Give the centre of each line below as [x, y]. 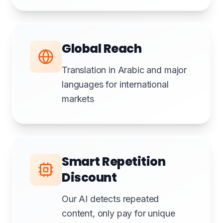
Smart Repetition [114, 162]
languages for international [115, 84]
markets [78, 99]
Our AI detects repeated [111, 199]
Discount [89, 177]
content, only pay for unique [118, 213]
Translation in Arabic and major [124, 70]
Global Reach [102, 49]
